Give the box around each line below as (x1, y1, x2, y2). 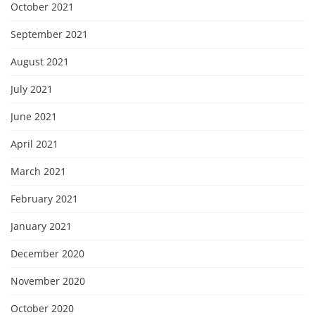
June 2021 (11, 110, 57, 123)
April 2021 (11, 137, 58, 150)
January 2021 (11, 219, 72, 233)
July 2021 (11, 82, 53, 96)
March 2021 (11, 165, 66, 178)
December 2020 (11, 247, 84, 260)
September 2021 (11, 27, 88, 41)
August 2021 (11, 55, 69, 68)
